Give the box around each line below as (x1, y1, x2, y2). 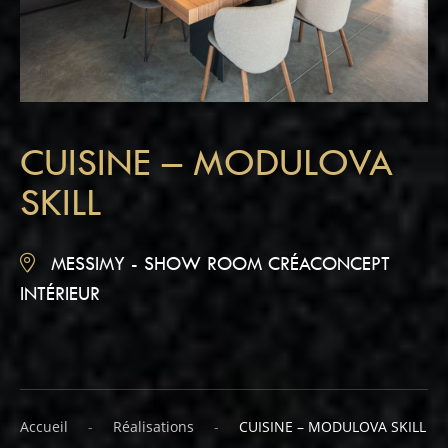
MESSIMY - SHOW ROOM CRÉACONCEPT (45, 252, 390, 277)
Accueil (20, 417, 68, 437)
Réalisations (113, 417, 194, 437)
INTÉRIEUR (20, 282, 100, 307)
